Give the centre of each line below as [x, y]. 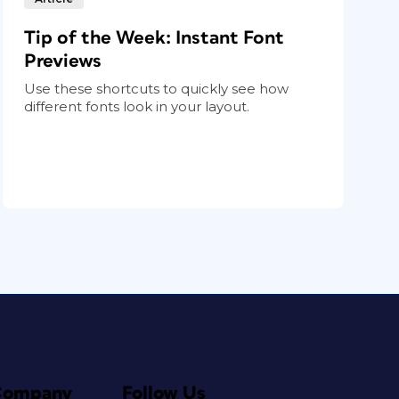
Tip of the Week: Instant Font [155, 37]
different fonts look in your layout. [137, 106]
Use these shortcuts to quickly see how [157, 88]
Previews [63, 61]
